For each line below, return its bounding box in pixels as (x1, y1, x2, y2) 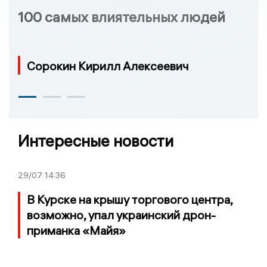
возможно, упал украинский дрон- (27, 207, 216, 222)
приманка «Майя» (27, 222, 126, 238)
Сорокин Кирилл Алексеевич (27, 58, 189, 73)
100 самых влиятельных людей (18, 7, 225, 26)
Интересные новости (18, 131, 173, 151)
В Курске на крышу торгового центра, (27, 191, 232, 207)
